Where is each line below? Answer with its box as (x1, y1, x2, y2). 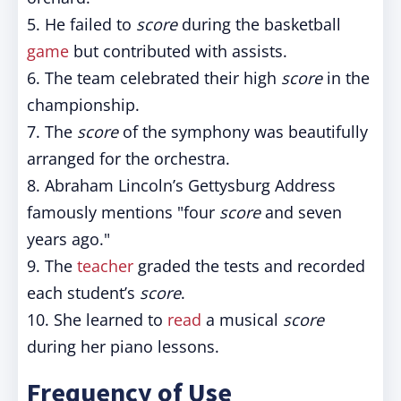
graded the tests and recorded (133, 255, 365, 277)
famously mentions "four (27, 201, 219, 223)
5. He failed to (27, 13, 136, 35)
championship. (27, 94, 140, 115)
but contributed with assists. (69, 40, 287, 62)
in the (322, 67, 370, 89)
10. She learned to (27, 309, 167, 330)
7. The (27, 121, 77, 142)
